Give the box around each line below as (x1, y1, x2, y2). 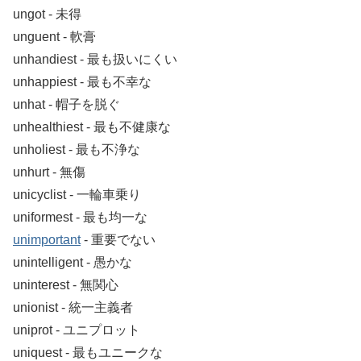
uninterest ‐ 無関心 (13, 278, 118, 293)
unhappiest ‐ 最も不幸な (13, 75, 151, 89)
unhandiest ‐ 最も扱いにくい (13, 52, 177, 67)
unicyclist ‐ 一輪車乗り (13, 188, 141, 202)
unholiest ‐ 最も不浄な (13, 143, 140, 157)
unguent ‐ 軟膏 (13, 30, 96, 44)
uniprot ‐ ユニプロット (13, 323, 140, 338)
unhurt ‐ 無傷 (13, 165, 85, 180)
